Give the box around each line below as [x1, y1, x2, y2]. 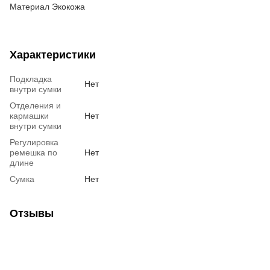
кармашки [10, 110, 49, 121]
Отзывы [10, 207, 54, 219]
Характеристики [10, 48, 96, 61]
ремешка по [10, 147, 57, 157]
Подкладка [10, 74, 52, 84]
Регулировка [10, 137, 58, 147]
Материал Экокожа [10, 1, 85, 11]
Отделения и [10, 100, 61, 110]
